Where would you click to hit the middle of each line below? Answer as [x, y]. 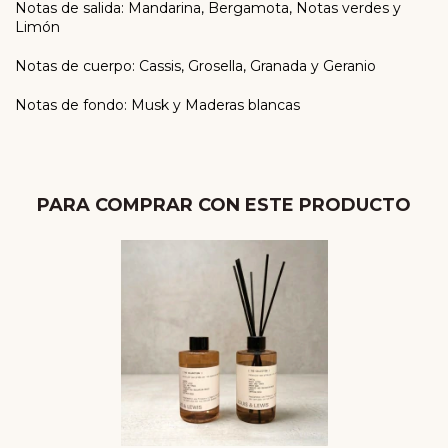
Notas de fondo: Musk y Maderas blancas [157, 104]
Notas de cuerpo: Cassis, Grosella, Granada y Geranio [195, 65]
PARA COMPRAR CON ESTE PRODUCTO [224, 204]
